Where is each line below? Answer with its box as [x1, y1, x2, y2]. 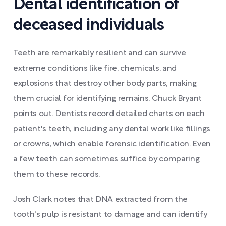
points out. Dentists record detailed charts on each [13, 110, 205, 118]
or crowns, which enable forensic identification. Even [13, 141, 211, 148]
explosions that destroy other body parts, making [13, 80, 197, 87]
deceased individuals [13, 18, 164, 33]
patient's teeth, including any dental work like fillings [13, 126, 211, 133]
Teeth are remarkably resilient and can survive [13, 50, 186, 57]
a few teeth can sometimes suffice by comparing [13, 156, 200, 163]
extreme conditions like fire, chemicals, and [13, 65, 177, 72]
